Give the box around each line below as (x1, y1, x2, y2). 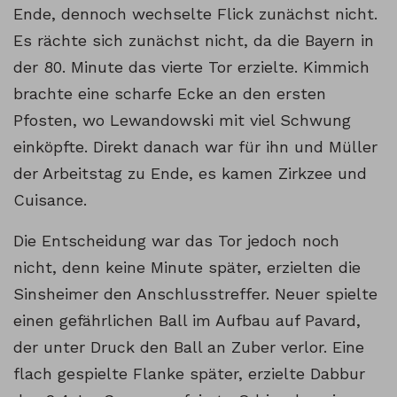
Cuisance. (13, 191, 87, 210)
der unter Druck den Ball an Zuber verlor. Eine (13, 338, 364, 357)
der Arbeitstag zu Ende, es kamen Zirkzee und (13, 164, 367, 183)
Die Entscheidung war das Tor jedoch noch (13, 231, 339, 251)
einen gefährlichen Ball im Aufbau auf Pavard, (13, 311, 361, 331)
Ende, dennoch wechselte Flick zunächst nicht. (13, 4, 378, 24)
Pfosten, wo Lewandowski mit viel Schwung (13, 111, 351, 130)
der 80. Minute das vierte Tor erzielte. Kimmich (13, 58, 370, 77)
